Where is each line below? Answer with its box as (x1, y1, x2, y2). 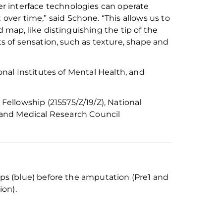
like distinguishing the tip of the (25, 25, 158, 35)
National (106, 98, 142, 108)
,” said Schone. (42, 13, 100, 23)
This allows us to (104, 13, 170, 23)
